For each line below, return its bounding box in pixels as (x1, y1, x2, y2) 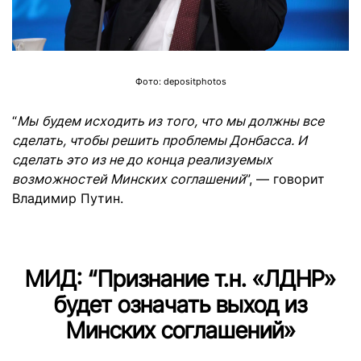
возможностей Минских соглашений (12, 170, 246, 187)
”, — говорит (246, 170, 325, 187)
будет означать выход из (54, 290, 307, 318)
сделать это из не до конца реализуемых (12, 151, 272, 168)
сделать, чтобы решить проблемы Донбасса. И (12, 131, 307, 148)
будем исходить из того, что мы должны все (42, 112, 324, 129)
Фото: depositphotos (135, 76, 226, 87)
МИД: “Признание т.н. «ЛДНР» (25, 264, 336, 293)
